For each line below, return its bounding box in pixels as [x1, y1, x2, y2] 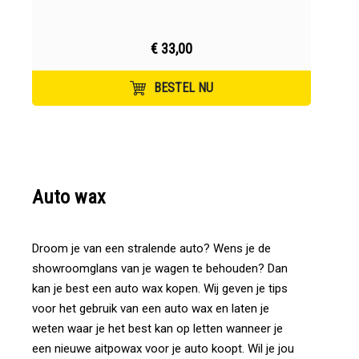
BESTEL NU [154, 80, 213, 95]
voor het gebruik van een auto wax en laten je [32, 301, 269, 316]
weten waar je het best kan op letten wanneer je [32, 321, 283, 336]
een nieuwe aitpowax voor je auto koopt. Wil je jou [32, 341, 294, 356]
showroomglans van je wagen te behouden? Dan [32, 261, 288, 276]
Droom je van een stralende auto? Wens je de [32, 241, 271, 256]
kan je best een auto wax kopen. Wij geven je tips [32, 281, 288, 296]
